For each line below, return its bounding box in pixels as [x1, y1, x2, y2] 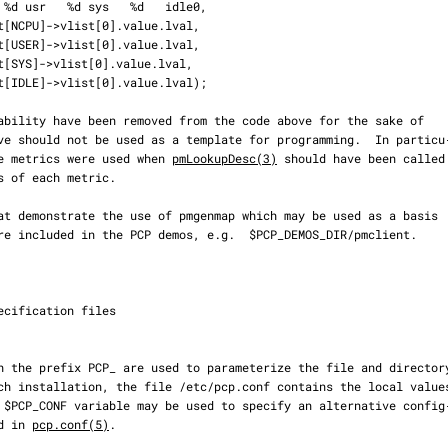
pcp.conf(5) [32, 416, 109, 432]
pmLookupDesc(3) [172, 150, 277, 166]
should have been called [277, 150, 445, 166]
